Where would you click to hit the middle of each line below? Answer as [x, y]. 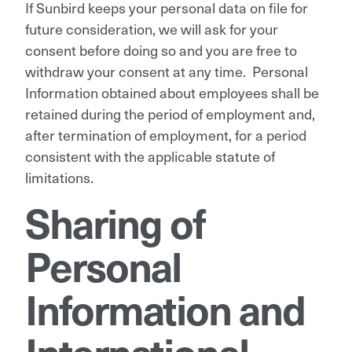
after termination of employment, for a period [166, 134]
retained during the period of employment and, [170, 113]
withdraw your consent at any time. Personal [167, 71]
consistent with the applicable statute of [150, 156]
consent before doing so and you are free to [161, 49]
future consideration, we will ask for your [152, 28]
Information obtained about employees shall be [172, 92]
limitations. [59, 177]
